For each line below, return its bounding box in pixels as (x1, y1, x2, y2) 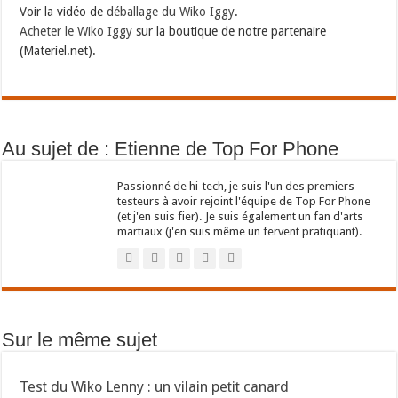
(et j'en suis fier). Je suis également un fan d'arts (117, 210, 364, 224)
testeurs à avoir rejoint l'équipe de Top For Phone (117, 195, 371, 209)
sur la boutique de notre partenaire (132, 24, 327, 39)
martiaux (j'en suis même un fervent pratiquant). (117, 225, 363, 239)
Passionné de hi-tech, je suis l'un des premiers (117, 179, 355, 194)
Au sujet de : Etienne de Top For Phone (2, 138, 339, 161)
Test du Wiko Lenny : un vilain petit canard (20, 378, 290, 396)
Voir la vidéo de (20, 4, 107, 20)
